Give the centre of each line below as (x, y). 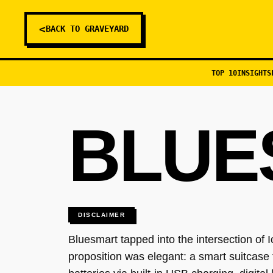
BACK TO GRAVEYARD (87, 29)
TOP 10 (224, 73)
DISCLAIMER (101, 215)
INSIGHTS (254, 73)
